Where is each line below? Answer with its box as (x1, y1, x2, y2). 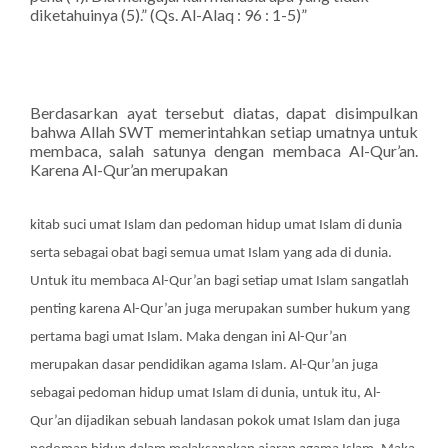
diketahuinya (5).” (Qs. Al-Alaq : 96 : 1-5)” (30, 5, 307, 24)
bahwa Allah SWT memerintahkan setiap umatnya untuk (30, 122, 418, 141)
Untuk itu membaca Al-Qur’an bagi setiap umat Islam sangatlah (30, 274, 409, 289)
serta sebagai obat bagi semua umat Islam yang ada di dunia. (30, 246, 392, 261)
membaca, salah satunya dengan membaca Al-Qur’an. (30, 141, 418, 160)
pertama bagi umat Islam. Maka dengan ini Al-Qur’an (30, 330, 347, 345)
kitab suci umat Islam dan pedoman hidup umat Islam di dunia (30, 218, 402, 233)
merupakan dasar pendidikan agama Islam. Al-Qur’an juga (30, 358, 378, 373)
